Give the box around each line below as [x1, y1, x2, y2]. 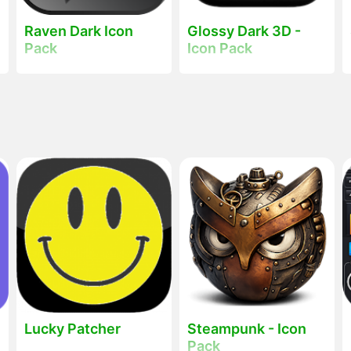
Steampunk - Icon [186, 320, 306, 338]
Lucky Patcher [24, 320, 121, 338]
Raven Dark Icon [24, 22, 133, 39]
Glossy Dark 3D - [186, 22, 301, 39]
